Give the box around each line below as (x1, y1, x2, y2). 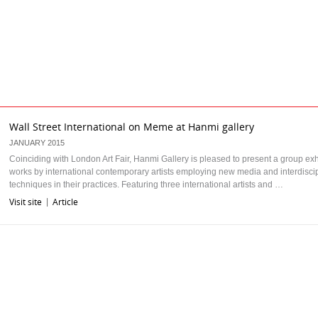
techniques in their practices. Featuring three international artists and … (9, 180, 283, 190)
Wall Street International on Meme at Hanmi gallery (9, 120, 254, 133)
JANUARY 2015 (9, 138, 65, 147)
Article (53, 196, 78, 208)
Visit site (9, 196, 42, 208)
